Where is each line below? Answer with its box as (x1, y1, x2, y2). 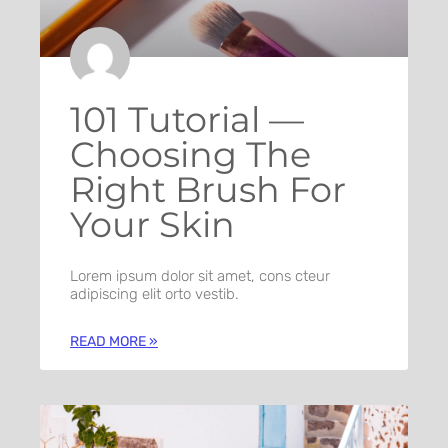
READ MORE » (70, 333, 158, 351)
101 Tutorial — (70, 98, 304, 142)
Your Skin (70, 203, 235, 247)
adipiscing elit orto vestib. (70, 285, 239, 304)
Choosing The (70, 133, 311, 177)
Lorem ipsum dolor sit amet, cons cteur (70, 267, 330, 286)
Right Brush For (70, 168, 346, 212)
